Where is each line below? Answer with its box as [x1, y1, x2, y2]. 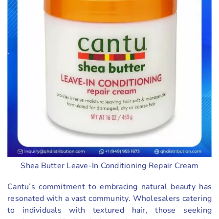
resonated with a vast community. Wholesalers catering [7, 193, 212, 204]
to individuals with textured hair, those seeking [7, 205, 212, 216]
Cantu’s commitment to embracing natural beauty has [7, 181, 212, 193]
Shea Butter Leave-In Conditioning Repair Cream [21, 160, 198, 172]
